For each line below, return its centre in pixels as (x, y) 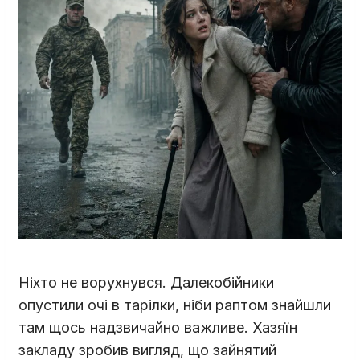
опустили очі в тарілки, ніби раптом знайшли (175, 305)
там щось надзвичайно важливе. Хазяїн (158, 327)
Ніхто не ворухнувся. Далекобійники (146, 282)
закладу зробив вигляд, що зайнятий (147, 350)
